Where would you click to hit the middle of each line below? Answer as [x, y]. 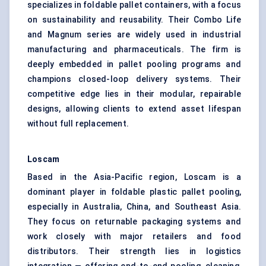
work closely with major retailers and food [134, 237]
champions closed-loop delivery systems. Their [134, 79]
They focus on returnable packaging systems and [134, 222]
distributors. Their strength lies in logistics [134, 251]
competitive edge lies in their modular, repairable [134, 94]
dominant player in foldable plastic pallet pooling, [134, 192]
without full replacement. [78, 124]
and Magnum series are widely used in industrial [134, 35]
